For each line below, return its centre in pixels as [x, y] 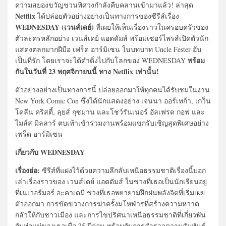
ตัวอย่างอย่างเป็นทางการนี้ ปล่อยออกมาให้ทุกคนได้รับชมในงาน [112, 90]
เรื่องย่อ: [27, 170]
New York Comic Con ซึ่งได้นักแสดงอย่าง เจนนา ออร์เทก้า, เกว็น [113, 101]
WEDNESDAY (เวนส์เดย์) [54, 27]
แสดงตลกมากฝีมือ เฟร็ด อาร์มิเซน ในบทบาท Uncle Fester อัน [108, 49]
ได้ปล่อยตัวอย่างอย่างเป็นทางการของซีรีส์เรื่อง [107, 16]
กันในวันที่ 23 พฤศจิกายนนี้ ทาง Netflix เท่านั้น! [87, 71]
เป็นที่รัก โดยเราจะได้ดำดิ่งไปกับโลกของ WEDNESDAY [101, 60]
